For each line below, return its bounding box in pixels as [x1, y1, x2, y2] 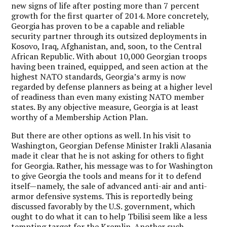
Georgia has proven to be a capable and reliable [11, 20, 185, 31]
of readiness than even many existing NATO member [11, 91, 205, 102]
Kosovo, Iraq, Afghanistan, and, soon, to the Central [11, 40, 202, 52]
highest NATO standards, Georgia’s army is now [11, 70, 186, 82]
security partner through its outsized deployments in [11, 30, 207, 42]
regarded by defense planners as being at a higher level [11, 81, 213, 92]
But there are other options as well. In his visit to [11, 129, 191, 141]
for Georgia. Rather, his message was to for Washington [11, 160, 213, 171]
